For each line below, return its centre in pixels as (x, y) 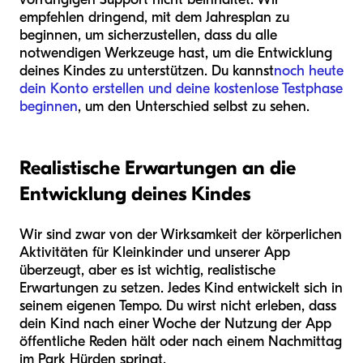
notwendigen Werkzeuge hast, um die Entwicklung (176, 53)
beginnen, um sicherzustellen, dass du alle (148, 36)
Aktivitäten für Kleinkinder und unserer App (155, 253)
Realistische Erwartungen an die (158, 168)
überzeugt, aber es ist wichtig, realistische (147, 271)
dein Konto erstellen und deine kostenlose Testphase (181, 89)
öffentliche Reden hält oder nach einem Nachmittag (181, 342)
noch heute (309, 71)
